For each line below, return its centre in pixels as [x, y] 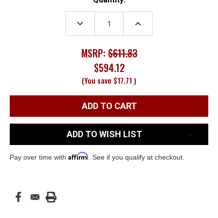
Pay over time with [39, 157]
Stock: [21, 12]
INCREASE [148, 21]
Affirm [78, 156]
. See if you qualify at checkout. [136, 157]
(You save [97, 80]
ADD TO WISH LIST [104, 134]
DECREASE [91, 21]
